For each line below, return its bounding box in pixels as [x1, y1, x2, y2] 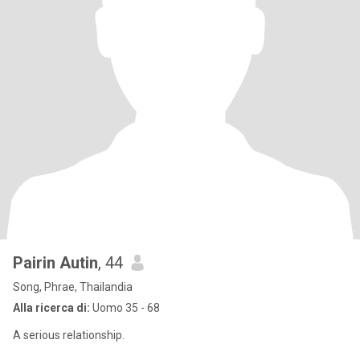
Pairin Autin [13, 253, 98, 272]
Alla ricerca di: [13, 301, 90, 314]
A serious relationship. [13, 329, 125, 342]
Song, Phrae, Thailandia [13, 280, 133, 293]
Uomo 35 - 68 [90, 301, 160, 314]
